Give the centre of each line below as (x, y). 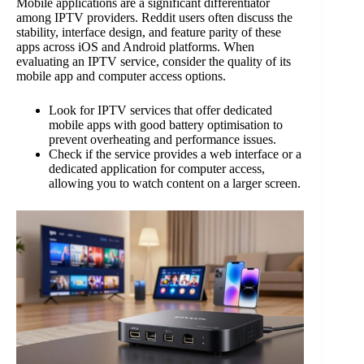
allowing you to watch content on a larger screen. (175, 183)
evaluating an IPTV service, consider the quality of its (154, 61)
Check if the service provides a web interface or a (175, 154)
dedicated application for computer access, (157, 168)
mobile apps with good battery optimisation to (166, 124)
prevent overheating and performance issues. (162, 139)
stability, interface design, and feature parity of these (149, 32)
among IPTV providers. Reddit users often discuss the (154, 17)
